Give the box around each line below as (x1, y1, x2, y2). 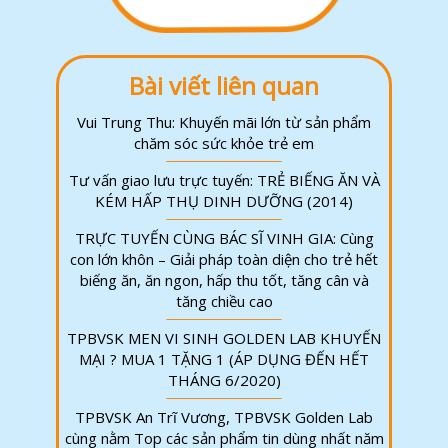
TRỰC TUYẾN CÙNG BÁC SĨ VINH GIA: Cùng (74, 227, 374, 248)
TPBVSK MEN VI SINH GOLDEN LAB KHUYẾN (67, 327, 381, 348)
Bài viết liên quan (129, 68, 319, 102)
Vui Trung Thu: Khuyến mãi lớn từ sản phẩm (77, 111, 371, 132)
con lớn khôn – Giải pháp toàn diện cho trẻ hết (70, 248, 378, 269)
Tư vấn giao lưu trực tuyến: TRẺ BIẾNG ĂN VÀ (68, 169, 380, 190)
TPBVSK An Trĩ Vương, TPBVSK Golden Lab (75, 406, 373, 427)
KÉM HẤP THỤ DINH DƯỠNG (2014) (95, 190, 353, 211)
